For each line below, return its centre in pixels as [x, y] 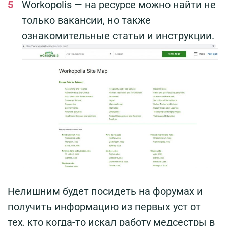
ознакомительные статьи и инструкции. [118, 36]
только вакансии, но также [86, 20]
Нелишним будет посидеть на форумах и [105, 191]
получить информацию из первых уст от [104, 207]
